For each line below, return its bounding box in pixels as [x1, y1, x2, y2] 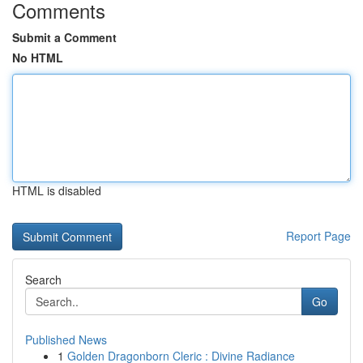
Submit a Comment [12, 29, 117, 45]
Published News [25, 331, 107, 348]
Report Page [286, 228, 351, 244]
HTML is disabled [12, 182, 101, 199]
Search [25, 271, 62, 288]
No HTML [12, 49, 63, 66]
